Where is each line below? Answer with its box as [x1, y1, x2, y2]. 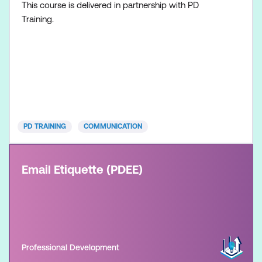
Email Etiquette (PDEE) [22, 163, 143, 176]
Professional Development [22, 243, 119, 252]
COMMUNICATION [84, 122, 142, 130]
